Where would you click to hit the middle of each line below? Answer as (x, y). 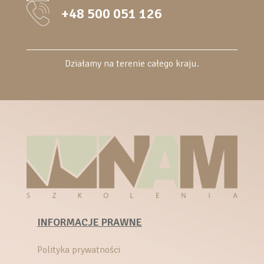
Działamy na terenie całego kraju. (132, 64)
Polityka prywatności (78, 250)
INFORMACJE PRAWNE (89, 222)
